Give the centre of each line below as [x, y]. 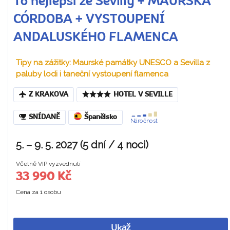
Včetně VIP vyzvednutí [48, 164]
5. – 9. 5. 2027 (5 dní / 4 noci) [82, 145]
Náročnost [144, 121]
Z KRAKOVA [49, 95]
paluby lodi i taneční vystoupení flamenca [92, 74]
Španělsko [101, 117]
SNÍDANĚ [44, 117]
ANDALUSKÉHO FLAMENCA [96, 38]
